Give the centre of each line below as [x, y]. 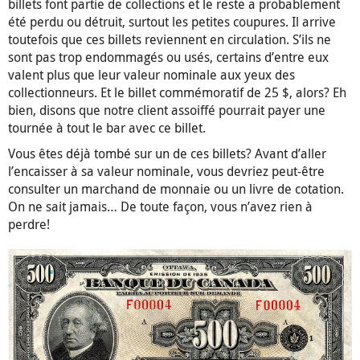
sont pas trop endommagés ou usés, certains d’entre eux [168, 57]
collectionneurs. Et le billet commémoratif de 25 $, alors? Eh [177, 92]
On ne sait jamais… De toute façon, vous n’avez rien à [160, 206]
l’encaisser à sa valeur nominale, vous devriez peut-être [166, 171]
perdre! [29, 224]
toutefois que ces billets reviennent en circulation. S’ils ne [170, 39]
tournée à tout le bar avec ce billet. [107, 127]
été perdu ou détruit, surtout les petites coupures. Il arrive [172, 21]
